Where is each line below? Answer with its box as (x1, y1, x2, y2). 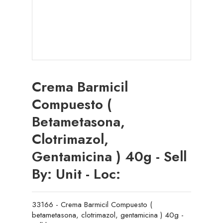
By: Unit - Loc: (32, 163, 120, 184)
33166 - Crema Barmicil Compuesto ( (32, 199, 152, 210)
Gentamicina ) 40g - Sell (32, 146, 187, 167)
